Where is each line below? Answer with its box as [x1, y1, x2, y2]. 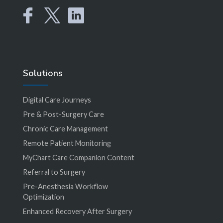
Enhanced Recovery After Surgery [22, 207, 132, 216]
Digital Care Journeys [22, 95, 91, 104]
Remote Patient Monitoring [22, 138, 111, 147]
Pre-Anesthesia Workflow [22, 182, 108, 191]
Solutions [22, 67, 63, 79]
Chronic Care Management [22, 124, 108, 133]
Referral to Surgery [22, 167, 85, 176]
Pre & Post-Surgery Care [22, 110, 104, 118]
